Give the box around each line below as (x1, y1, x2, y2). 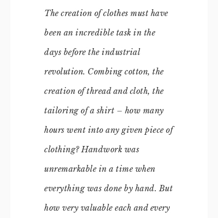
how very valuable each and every (44, 202, 170, 213)
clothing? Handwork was (44, 144, 139, 154)
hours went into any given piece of (44, 125, 173, 135)
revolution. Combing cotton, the (44, 66, 164, 76)
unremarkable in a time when (44, 163, 156, 174)
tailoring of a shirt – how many (44, 105, 164, 115)
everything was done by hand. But (44, 183, 173, 193)
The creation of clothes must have (44, 8, 168, 18)
